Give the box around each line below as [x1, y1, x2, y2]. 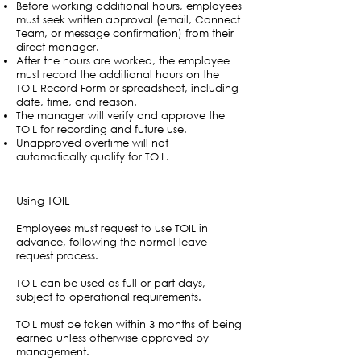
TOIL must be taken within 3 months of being [16, 317, 242, 331]
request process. [16, 249, 98, 263]
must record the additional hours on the [16, 68, 219, 81]
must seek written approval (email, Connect [16, 13, 240, 27]
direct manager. [16, 40, 99, 54]
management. [16, 345, 89, 359]
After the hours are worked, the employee [16, 54, 230, 68]
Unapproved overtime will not [16, 136, 168, 150]
